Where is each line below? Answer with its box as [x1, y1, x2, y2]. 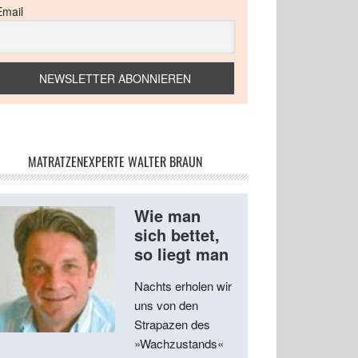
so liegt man [134, 242, 229, 266]
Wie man [134, 204, 201, 228]
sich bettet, [134, 223, 220, 247]
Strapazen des [134, 316, 210, 333]
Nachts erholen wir [134, 277, 232, 295]
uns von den [134, 296, 198, 314]
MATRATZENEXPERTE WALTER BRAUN [28, 152, 202, 172]
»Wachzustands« [134, 335, 224, 352]
